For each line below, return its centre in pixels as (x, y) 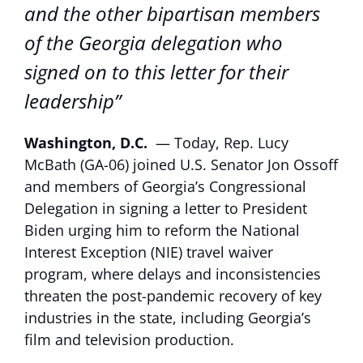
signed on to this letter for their (156, 72)
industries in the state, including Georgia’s (168, 318)
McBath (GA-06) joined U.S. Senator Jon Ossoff (181, 164)
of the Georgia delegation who (154, 43)
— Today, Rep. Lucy (220, 143)
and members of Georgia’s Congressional (165, 186)
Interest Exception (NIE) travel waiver (149, 252)
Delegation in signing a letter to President (166, 208)
